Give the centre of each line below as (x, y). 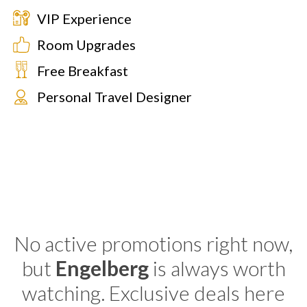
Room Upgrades (86, 45)
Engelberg (104, 268)
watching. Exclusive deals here (153, 293)
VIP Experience (84, 19)
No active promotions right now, (153, 243)
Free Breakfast (83, 71)
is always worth (219, 268)
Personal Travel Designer (114, 97)
